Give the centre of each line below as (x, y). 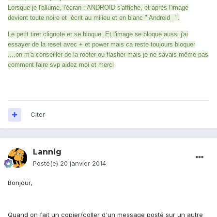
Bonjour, (20, 183)
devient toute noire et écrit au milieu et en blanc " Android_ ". (94, 18)
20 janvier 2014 (83, 163)
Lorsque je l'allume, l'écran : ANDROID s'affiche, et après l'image (98, 8)
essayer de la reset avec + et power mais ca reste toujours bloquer (101, 45)
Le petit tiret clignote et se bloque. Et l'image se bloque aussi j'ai (98, 34)
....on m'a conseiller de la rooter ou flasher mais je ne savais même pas (108, 55)
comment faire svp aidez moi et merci (61, 65)
